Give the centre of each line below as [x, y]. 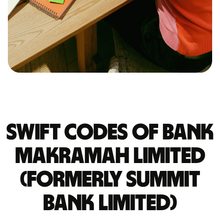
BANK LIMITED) [110, 204]
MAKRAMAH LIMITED [110, 156]
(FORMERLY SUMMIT [110, 180]
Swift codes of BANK [110, 133]
